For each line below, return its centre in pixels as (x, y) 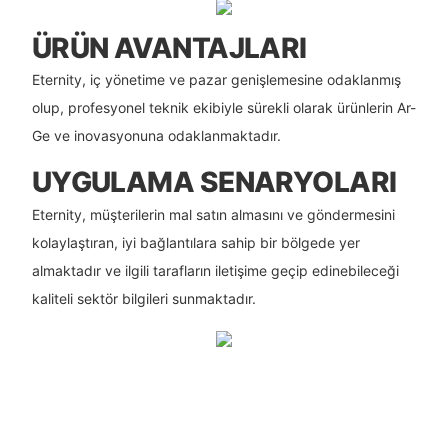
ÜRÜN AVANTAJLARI (169, 47)
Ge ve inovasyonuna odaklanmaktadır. (156, 136)
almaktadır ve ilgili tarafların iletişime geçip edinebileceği (215, 270)
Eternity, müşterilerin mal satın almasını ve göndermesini (213, 214)
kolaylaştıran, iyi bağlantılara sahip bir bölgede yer (195, 242)
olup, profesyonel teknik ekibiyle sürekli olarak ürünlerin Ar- (223, 108)
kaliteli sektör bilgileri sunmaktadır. (143, 298)
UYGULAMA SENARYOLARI (214, 182)
